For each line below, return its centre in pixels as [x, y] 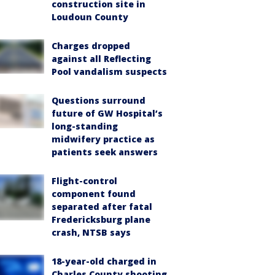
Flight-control [84, 181]
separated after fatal [102, 207]
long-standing [85, 126]
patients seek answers [105, 152]
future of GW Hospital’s [107, 113]
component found [94, 194]
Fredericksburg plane [101, 219]
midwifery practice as [103, 139]
